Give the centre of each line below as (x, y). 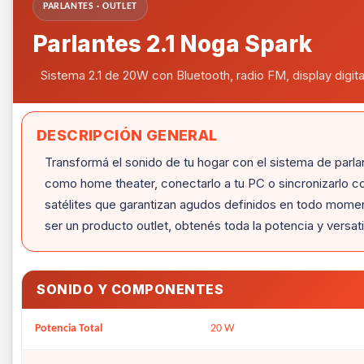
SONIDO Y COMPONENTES (130, 289)
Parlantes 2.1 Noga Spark (172, 44)
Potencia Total (69, 329)
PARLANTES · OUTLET (90, 6)
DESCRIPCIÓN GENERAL (127, 135)
